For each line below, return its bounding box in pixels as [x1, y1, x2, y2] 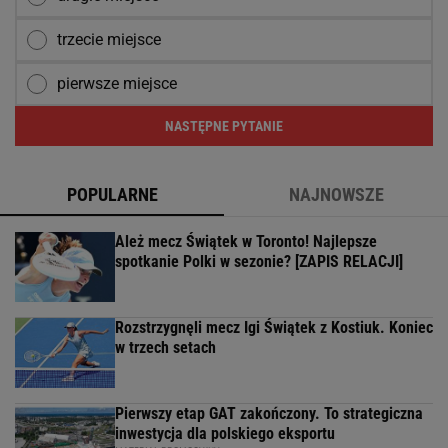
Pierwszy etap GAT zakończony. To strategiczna [115, 404, 423, 424]
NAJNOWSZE [288, 184, 384, 206]
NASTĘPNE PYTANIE [165, 118, 283, 135]
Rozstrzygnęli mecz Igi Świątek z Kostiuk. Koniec [115, 318, 433, 338]
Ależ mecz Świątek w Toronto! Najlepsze [115, 232, 377, 252]
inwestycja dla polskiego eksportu [115, 424, 335, 444]
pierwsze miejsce [57, 74, 177, 94]
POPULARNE [66, 184, 158, 206]
